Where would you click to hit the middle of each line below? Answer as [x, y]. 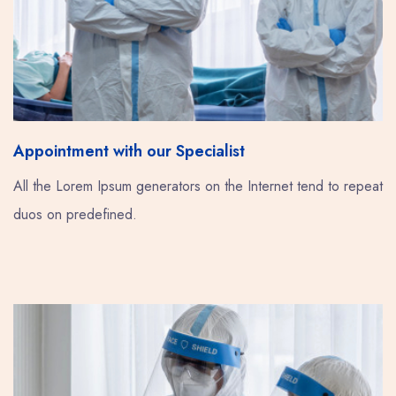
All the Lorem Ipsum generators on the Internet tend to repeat [198, 186]
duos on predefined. [75, 214]
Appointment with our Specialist [129, 151]
